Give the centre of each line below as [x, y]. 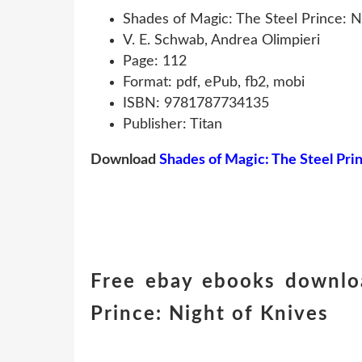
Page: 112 [155, 61]
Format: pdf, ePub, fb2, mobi [214, 82]
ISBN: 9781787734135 [196, 103]
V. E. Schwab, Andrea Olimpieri [221, 40]
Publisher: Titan [173, 124]
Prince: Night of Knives [210, 314]
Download [125, 160]
